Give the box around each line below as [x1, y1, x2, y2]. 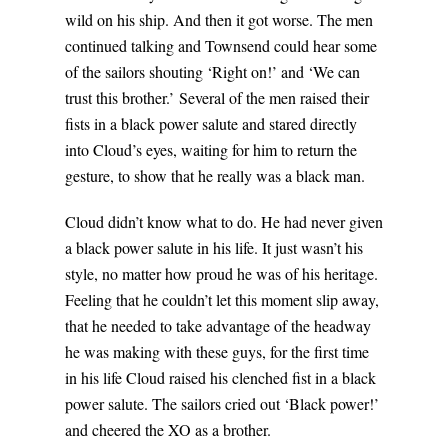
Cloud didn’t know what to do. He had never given [65, 211, 383, 233]
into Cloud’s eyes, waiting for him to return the [65, 139, 357, 161]
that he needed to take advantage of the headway [65, 315, 371, 337]
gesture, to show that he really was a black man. [65, 165, 365, 187]
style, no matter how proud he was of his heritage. [65, 263, 378, 285]
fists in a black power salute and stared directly [65, 113, 357, 135]
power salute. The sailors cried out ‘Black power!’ [65, 393, 379, 415]
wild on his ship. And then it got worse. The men [65, 9, 373, 31]
